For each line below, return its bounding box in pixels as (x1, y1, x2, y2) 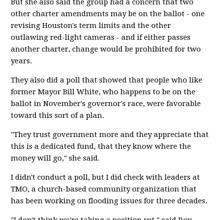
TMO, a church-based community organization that (11, 185, 197, 193)
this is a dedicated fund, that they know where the (11, 142, 192, 151)
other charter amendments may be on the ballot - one (11, 9, 205, 18)
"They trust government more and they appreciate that (11, 130, 209, 139)
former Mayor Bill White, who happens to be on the (11, 87, 196, 96)
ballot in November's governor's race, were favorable (11, 99, 201, 108)
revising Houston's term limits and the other (11, 21, 171, 30)
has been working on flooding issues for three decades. (11, 196, 208, 205)
